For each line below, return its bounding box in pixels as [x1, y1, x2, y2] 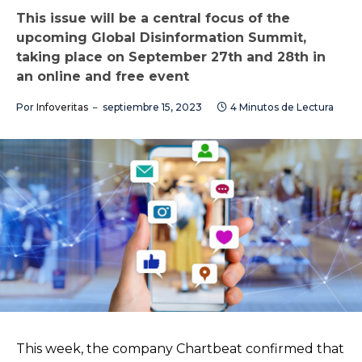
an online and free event [16, 69, 189, 84]
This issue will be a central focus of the [16, 11, 290, 26]
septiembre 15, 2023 [103, 101, 202, 113]
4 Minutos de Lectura [230, 101, 334, 113]
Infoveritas [36, 101, 88, 113]
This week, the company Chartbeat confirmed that [16, 341, 344, 357]
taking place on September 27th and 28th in [16, 49, 326, 65]
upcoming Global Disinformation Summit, [16, 30, 306, 45]
